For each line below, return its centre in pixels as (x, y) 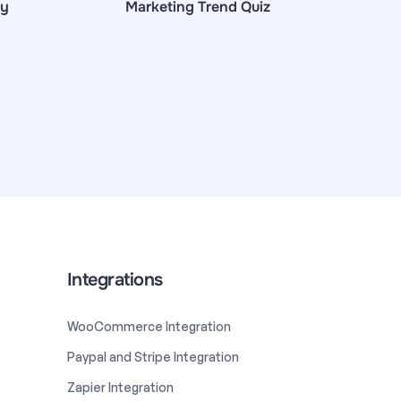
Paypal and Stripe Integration (153, 356)
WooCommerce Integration (149, 326)
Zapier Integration (120, 387)
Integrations (115, 279)
